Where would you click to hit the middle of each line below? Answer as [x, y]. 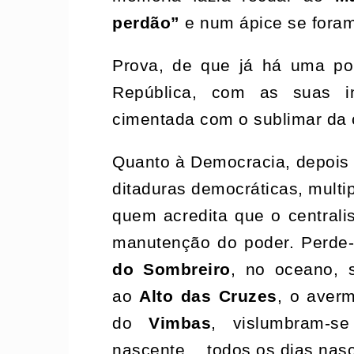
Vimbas [180, 323]
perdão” [146, 23]
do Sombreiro [171, 269]
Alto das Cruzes [208, 296]
